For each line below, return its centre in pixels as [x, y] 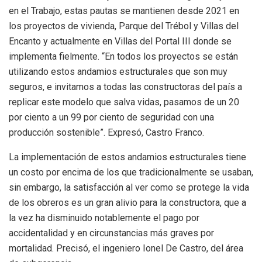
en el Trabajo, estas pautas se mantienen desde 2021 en [124, 11]
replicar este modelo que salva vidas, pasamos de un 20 [124, 102]
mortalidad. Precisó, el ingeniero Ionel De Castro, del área [126, 249]
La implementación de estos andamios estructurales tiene [127, 157]
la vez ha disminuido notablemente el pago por [104, 218]
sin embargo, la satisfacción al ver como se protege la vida [129, 188]
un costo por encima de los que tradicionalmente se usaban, [131, 173]
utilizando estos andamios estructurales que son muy [118, 72]
